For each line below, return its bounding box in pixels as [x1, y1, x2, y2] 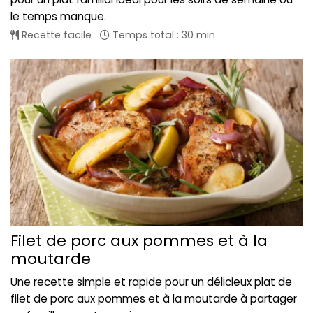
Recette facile [19, 27, 92, 42]
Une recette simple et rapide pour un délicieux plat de [10, 275, 292, 290]
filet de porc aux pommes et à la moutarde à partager [10, 291, 297, 307]
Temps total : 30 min [110, 27, 215, 42]
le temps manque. [10, 8, 106, 24]
